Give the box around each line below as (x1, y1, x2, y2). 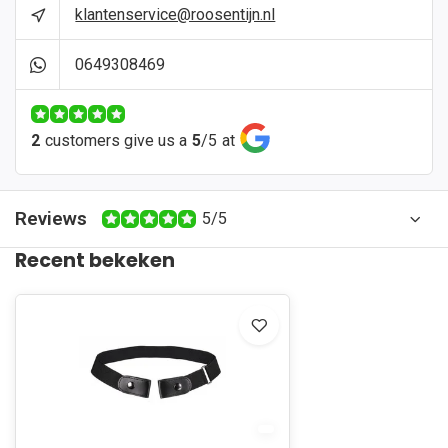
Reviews (15, 207, 87, 230)
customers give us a (45, 131, 187, 150)
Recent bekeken (15, 247, 175, 274)
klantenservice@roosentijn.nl (75, 4, 276, 24)
